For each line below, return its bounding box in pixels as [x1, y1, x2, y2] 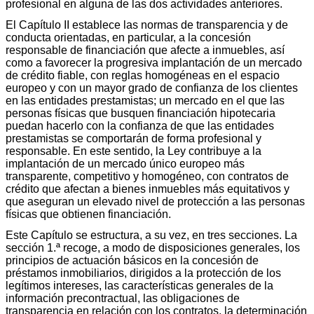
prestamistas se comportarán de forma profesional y [6, 132, 261, 144]
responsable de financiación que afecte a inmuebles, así [6, 43, 285, 56]
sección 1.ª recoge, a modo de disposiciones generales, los [6, 241, 300, 254]
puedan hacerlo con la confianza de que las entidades [6, 119, 274, 132]
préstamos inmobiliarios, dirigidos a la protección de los [6, 266, 281, 279]
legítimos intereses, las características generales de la [6, 279, 273, 292]
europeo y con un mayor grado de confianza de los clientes [6, 81, 298, 94]
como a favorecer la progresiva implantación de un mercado [6, 56, 302, 69]
